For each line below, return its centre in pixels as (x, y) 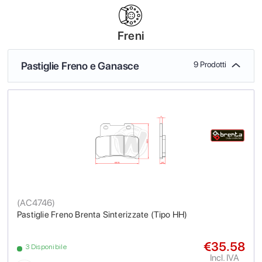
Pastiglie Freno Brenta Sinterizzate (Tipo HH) (102, 214)
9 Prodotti (210, 64)
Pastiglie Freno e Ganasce (80, 65)
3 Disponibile (46, 247)
